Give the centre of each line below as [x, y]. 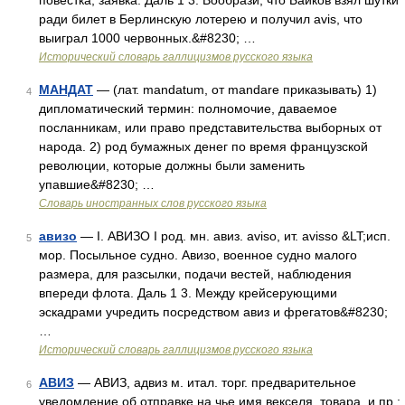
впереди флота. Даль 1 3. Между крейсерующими [188, 293]
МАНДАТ [66, 89]
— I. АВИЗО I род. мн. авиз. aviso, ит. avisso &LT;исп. [234, 236]
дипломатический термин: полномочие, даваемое [188, 108]
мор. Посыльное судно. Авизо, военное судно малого [198, 255]
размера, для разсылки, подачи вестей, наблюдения [195, 274]
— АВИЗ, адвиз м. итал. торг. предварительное [215, 382]
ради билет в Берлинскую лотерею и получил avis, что [201, 19]
